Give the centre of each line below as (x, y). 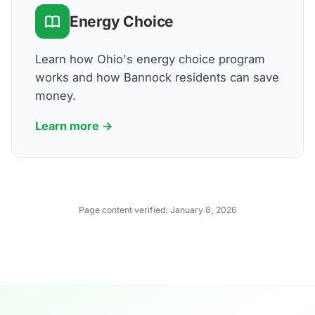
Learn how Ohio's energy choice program (150, 59)
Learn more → (74, 126)
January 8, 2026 (203, 210)
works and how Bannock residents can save (157, 78)
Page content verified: (124, 210)
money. (55, 96)
